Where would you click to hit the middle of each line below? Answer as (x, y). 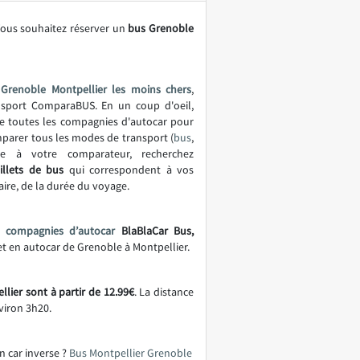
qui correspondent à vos (129, 170)
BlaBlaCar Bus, (155, 231)
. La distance (164, 292)
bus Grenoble (161, 28)
